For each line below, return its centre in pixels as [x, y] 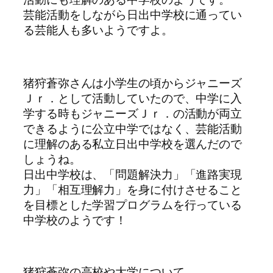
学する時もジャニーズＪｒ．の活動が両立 [133, 113]
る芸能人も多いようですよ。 [98, 30]
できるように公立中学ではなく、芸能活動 [133, 128]
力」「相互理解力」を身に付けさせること [133, 189]
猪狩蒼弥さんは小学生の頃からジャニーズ [133, 83]
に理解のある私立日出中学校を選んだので [133, 144]
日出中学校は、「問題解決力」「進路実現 [133, 174]
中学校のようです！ [75, 220]
